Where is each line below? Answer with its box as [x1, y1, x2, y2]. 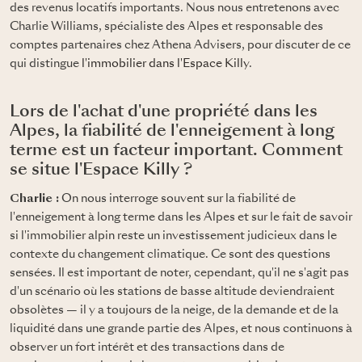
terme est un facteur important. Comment [10, 142, 343, 159]
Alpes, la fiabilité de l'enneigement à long [10, 123, 335, 140]
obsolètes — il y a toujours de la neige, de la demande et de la [10, 304, 339, 316]
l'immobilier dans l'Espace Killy [82, 57, 249, 69]
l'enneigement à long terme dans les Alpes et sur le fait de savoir [10, 211, 352, 223]
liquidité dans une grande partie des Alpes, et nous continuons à [10, 322, 352, 335]
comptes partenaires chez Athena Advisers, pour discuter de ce [10, 39, 351, 51]
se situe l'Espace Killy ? [10, 162, 192, 179]
